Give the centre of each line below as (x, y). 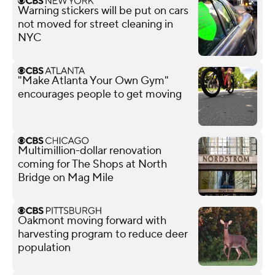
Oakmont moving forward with (92, 220)
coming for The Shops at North (92, 164)
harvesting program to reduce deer (103, 234)
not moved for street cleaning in (95, 24)
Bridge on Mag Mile (66, 177)
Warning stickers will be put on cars (103, 10)
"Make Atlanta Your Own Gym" (93, 80)
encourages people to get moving (100, 94)
